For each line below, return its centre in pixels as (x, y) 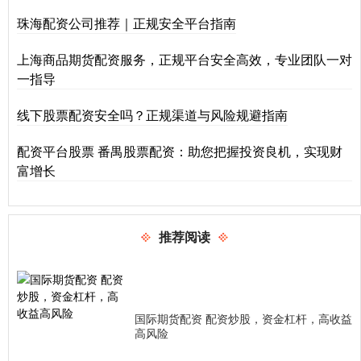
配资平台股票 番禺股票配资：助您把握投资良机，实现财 (180, 151)
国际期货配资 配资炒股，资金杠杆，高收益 (243, 318)
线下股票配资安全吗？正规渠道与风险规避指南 (152, 115)
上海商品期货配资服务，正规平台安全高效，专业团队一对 (185, 59)
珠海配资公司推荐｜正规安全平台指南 (127, 23)
